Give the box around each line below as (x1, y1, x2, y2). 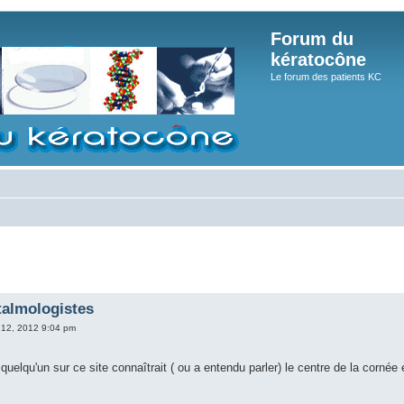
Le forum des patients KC (271, 71, 381, 82)
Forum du (271, 29, 353, 49)
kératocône (271, 50, 366, 69)
